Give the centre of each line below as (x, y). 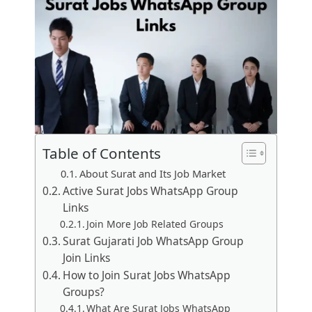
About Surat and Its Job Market (152, 174)
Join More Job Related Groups (155, 224)
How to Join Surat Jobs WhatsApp (147, 275)
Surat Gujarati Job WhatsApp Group (154, 241)
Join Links (87, 258)
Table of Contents (102, 154)
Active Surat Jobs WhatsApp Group (151, 191)
